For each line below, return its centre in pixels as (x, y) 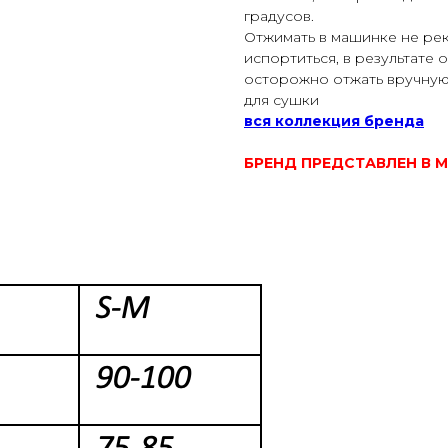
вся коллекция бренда (334, 121)
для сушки (281, 100)
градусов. (279, 16)
